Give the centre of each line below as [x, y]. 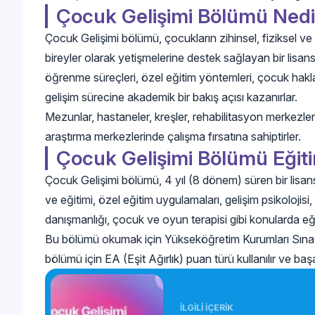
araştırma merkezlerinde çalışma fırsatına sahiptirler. [173, 136]
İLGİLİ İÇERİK [207, 307]
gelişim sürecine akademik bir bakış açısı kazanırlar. [171, 97]
